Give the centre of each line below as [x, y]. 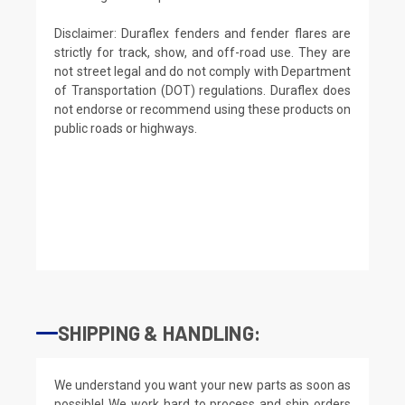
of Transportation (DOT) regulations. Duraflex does [202, 90]
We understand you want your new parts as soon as [202, 385]
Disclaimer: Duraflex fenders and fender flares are [202, 33]
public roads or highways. [126, 128]
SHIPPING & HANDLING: [159, 332]
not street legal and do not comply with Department [202, 71]
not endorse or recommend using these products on [202, 109]
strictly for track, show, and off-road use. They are [202, 52]
